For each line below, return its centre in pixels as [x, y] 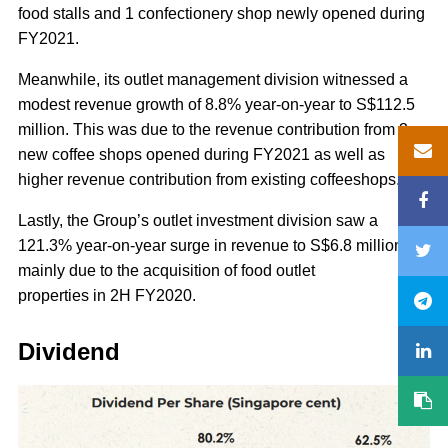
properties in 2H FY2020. [111, 295]
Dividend [72, 351]
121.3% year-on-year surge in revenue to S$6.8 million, [212, 245]
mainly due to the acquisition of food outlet [166, 270]
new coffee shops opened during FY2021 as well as [201, 154]
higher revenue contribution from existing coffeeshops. [211, 179]
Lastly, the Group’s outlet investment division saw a [198, 220]
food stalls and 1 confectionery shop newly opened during [221, 13]
